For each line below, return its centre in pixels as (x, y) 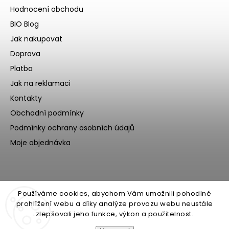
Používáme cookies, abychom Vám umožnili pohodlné (114, 193)
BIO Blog (25, 24)
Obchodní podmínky (47, 113)
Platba (21, 68)
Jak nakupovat (36, 39)
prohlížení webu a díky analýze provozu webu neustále (114, 204)
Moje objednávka (40, 142)
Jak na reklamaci (40, 83)
